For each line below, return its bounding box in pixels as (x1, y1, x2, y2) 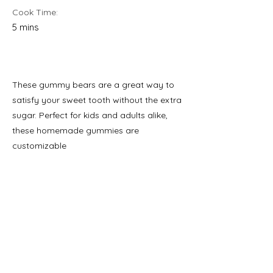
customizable (12, 140, 66, 151)
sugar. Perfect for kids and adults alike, (12, 109, 168, 121)
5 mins (12, 21, 39, 33)
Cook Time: (12, 6, 58, 18)
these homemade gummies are (12, 124, 139, 136)
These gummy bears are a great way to (12, 79, 174, 90)
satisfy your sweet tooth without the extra (12, 94, 182, 105)
